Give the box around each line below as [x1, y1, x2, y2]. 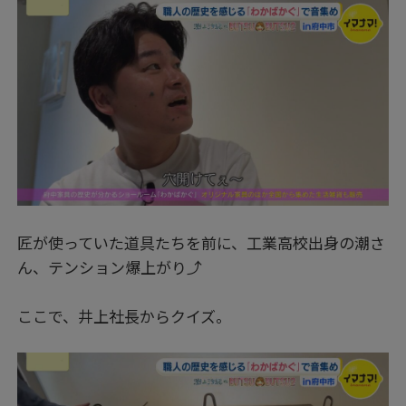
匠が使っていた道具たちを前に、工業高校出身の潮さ [17, 230, 386, 254]
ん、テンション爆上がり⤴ [17, 255, 203, 278]
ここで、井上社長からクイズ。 [17, 304, 232, 327]
